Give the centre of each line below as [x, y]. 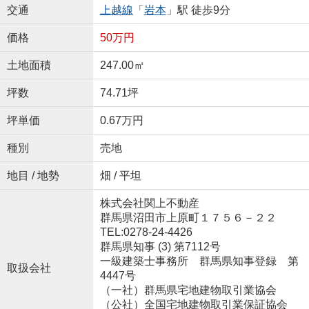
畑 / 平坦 [120, 175]
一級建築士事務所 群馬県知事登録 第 [199, 261]
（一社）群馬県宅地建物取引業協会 [188, 290]
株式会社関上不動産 [149, 203]
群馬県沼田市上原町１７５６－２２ [189, 217]
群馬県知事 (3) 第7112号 [160, 246]
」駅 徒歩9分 [198, 10]
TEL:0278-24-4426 [146, 232]
